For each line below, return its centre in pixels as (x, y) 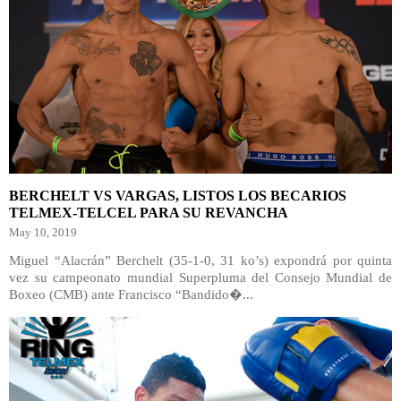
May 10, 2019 (43, 232)
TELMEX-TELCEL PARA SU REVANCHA (149, 213)
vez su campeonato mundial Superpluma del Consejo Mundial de (200, 277)
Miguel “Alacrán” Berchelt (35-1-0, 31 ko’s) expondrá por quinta (200, 260)
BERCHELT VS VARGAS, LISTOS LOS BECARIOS (178, 196)
